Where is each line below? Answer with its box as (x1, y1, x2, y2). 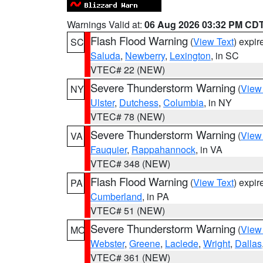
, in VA (195, 143, 222, 156)
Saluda (90, 49, 120, 62)
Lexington (170, 49, 211, 62)
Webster (90, 237, 124, 250)
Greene (129, 237, 160, 250)
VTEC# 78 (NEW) (90, 110, 165, 123)
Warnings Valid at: (67, 18, 144, 31)
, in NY (204, 96, 232, 109)
